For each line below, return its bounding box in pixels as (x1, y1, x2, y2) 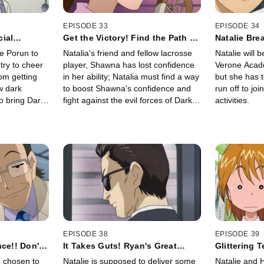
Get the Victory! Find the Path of (63, 32, 199, 42)
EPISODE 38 (63, 230, 108, 239)
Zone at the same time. (63, 107, 150, 117)
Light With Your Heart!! (63, 42, 159, 52)
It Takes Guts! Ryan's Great (63, 241, 177, 251)
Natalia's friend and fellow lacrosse (63, 48, 193, 58)
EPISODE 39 (214, 230, 260, 239)
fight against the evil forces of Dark (63, 95, 193, 105)
